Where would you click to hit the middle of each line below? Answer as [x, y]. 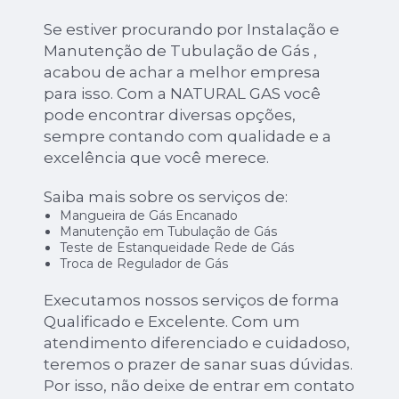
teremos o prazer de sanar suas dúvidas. [199, 364]
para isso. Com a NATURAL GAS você [183, 93]
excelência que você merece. [157, 157]
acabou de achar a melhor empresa [183, 72]
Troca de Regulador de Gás [143, 263]
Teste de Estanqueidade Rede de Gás [176, 247]
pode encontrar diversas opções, [170, 114]
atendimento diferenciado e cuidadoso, [197, 342]
